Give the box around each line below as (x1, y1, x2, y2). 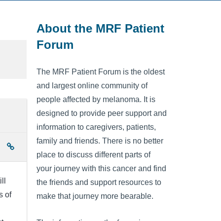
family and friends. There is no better (37, 137, 163, 146)
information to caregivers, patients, (37, 123, 156, 132)
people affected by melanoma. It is (37, 95, 155, 104)
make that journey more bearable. (37, 192, 153, 201)
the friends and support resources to (37, 178, 161, 187)
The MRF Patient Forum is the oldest (37, 68, 165, 76)
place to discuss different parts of (37, 150, 150, 159)
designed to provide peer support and (37, 109, 167, 118)
